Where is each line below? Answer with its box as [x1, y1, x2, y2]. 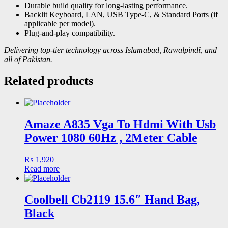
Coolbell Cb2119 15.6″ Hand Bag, [24, 192, 200, 206]
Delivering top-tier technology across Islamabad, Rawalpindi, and [4, 46, 217, 55]
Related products [4, 74, 93, 88]
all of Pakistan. [4, 55, 52, 64]
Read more [24, 164, 60, 173]
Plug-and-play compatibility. [24, 28, 115, 38]
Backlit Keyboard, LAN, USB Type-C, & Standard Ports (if [24, 10, 218, 19]
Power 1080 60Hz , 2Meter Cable [24, 131, 197, 145]
